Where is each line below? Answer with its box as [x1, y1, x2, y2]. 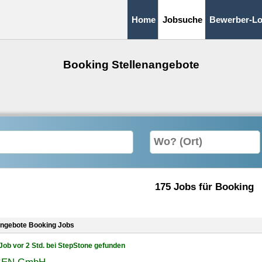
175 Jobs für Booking [154, 181, 254, 192]
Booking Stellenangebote [63, 58, 199, 71]
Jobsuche [163, 15, 202, 25]
